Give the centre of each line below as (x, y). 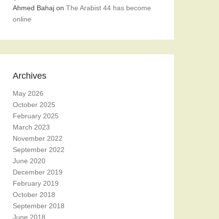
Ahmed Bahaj (33, 8)
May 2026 (28, 93)
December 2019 (38, 172)
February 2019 (36, 183)
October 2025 (34, 105)
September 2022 (39, 150)
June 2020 (29, 161)
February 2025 (36, 116)
